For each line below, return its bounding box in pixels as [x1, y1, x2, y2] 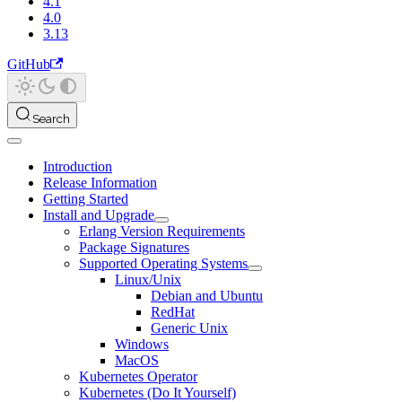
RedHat [151, 304, 195, 320]
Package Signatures [79, 240, 189, 256]
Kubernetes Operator [79, 369, 197, 385]
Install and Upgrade [43, 207, 154, 223]
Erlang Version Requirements [79, 223, 245, 240]
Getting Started [43, 191, 128, 207]
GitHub [7, 57, 50, 73]
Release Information [43, 175, 157, 191]
